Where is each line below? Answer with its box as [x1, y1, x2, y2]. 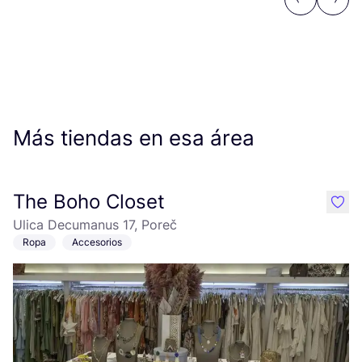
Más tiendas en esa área [13, 125, 255, 150]
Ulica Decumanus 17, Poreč [13, 217, 177, 233]
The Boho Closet [13, 190, 165, 213]
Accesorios [72, 236, 122, 248]
